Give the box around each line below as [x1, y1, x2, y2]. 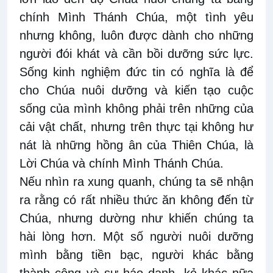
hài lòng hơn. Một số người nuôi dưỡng [19, 230, 253, 244]
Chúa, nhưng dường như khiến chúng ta [19, 211, 253, 225]
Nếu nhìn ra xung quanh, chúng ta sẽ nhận [19, 175, 253, 189]
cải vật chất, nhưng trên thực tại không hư [19, 120, 253, 134]
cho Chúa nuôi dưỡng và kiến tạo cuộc [19, 83, 253, 97]
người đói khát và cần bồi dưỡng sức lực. [19, 47, 253, 61]
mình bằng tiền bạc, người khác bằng [19, 248, 253, 262]
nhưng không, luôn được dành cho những [19, 29, 253, 43]
